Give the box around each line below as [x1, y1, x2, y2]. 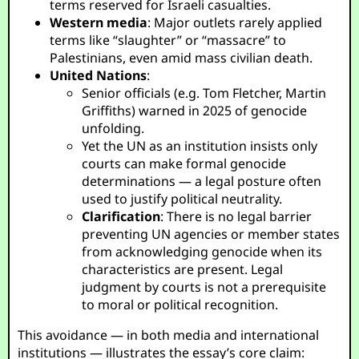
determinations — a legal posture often [82, 172, 322, 190]
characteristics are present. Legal [82, 260, 284, 278]
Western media [50, 14, 148, 31]
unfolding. [82, 119, 145, 137]
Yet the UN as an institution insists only [82, 137, 318, 155]
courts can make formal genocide [82, 155, 287, 172]
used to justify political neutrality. [82, 190, 283, 208]
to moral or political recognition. [82, 296, 279, 313]
